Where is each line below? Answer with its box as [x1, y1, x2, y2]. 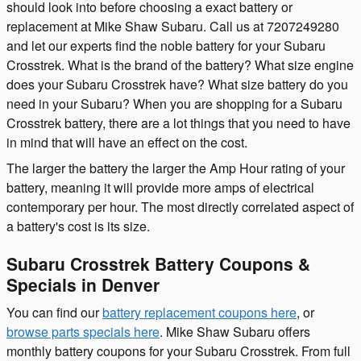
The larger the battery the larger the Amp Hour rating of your [6, 158, 345, 177]
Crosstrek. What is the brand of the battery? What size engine [6, 55, 354, 74]
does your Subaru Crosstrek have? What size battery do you [6, 74, 348, 93]
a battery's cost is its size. [6, 216, 150, 235]
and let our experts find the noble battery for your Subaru [6, 35, 326, 55]
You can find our [6, 303, 102, 322]
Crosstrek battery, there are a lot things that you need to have [6, 113, 351, 132]
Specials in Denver [6, 272, 160, 297]
